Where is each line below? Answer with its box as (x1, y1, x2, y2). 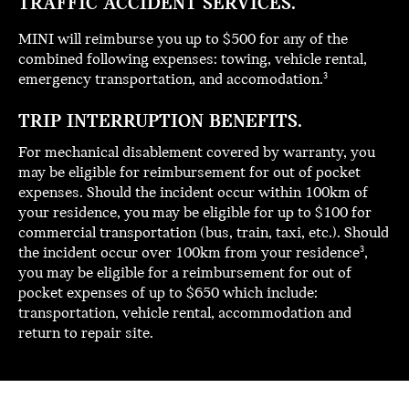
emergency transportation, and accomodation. (18, 71, 323, 89)
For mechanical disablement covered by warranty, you (18, 144, 375, 163)
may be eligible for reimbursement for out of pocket (18, 164, 361, 183)
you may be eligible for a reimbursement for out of (18, 265, 351, 283)
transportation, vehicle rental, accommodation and (18, 305, 351, 323)
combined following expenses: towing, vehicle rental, (18, 51, 367, 69)
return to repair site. (18, 325, 153, 343)
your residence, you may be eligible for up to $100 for (18, 204, 372, 223)
